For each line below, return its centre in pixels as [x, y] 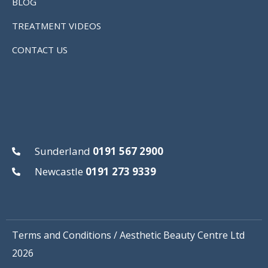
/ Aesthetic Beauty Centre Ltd [178, 235]
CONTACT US [40, 50]
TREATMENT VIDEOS [57, 26]
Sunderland [63, 151]
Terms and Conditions [62, 235]
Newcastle [60, 171]
